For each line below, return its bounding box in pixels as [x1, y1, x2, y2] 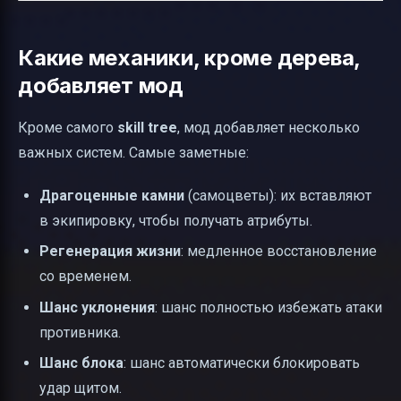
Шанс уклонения [39, 298, 155, 316]
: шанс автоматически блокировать [124, 354, 360, 372]
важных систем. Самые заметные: [18, 143, 249, 161]
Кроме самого [18, 118, 117, 136]
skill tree [117, 118, 177, 136]
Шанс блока [39, 354, 124, 372]
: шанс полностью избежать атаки [155, 298, 382, 316]
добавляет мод [18, 72, 183, 98]
